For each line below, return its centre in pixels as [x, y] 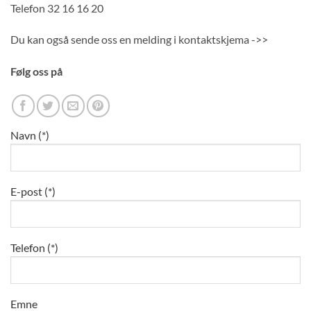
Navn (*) [30, 135]
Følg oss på [36, 72]
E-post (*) [33, 192]
